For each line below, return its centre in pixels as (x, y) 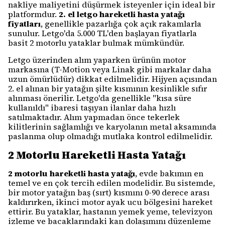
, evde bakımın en (169, 173)
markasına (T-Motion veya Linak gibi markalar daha (110, 69)
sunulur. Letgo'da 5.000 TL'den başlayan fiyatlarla (102, 33)
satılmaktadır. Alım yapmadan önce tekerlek (94, 117)
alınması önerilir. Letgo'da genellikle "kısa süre (100, 98)
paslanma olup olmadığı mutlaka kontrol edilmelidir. (110, 136)
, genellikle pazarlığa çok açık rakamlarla (121, 24)
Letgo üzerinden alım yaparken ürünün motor (97, 60)
